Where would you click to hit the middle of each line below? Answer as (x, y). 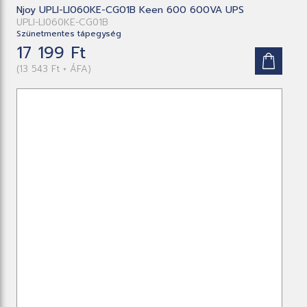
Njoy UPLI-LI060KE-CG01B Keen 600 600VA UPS (131, 10)
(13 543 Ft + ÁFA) (54, 69)
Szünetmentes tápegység (69, 34)
